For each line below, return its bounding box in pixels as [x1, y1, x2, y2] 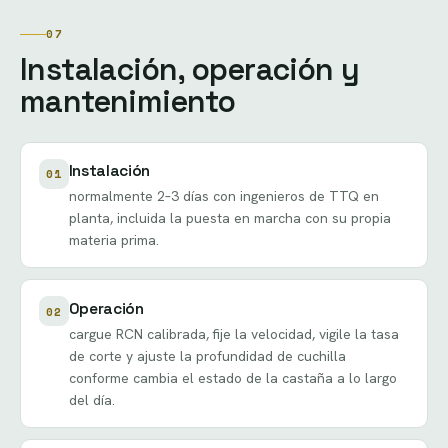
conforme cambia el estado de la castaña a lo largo [68, 368, 397, 387]
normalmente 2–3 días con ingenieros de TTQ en [68, 187, 379, 206]
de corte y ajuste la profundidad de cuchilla [68, 346, 346, 365]
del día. [68, 390, 115, 409]
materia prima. [68, 231, 159, 250]
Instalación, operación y [20, 49, 360, 89]
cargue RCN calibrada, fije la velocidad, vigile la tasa [68, 324, 399, 343]
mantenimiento [20, 81, 236, 121]
